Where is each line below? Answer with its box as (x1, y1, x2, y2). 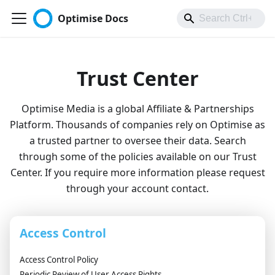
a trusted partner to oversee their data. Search (29, 134, 246, 147)
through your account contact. (66, 182, 209, 195)
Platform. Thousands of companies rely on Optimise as (10, 118, 265, 131)
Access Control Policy (20, 254, 98, 265)
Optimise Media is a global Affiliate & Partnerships (21, 102, 254, 115)
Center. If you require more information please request (10, 166, 265, 179)
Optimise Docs (58, 12, 129, 25)
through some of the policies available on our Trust (18, 150, 257, 163)
